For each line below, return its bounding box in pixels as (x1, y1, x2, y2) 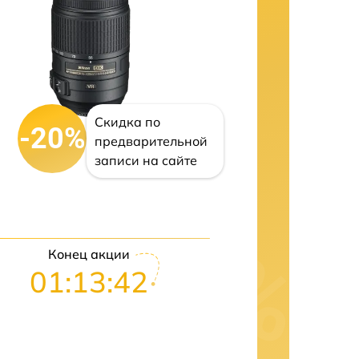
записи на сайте (95, 152, 198, 168)
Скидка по (95, 114, 161, 130)
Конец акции (47, 246, 130, 262)
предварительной (95, 133, 208, 149)
